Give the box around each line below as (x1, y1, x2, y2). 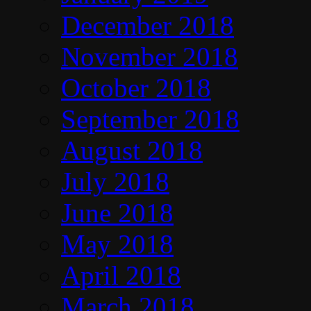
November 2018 (61, 41, 238, 72)
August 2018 (61, 135, 203, 165)
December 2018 (61, 10, 234, 40)
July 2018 (61, 166, 169, 196)
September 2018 (61, 103, 239, 134)
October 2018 (61, 72, 211, 103)
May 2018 (61, 228, 174, 259)
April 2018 (61, 260, 181, 290)
